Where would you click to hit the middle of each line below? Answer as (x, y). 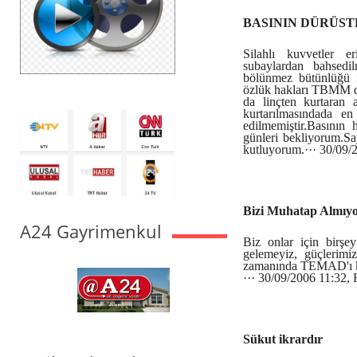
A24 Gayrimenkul (93, 231)
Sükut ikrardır (283, 339)
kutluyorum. (274, 149)
